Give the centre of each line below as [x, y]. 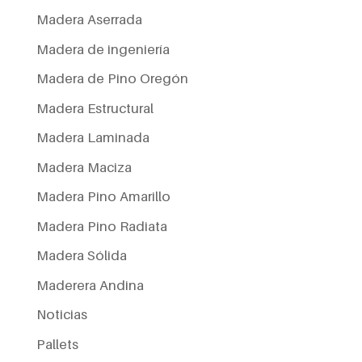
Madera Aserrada [89, 20]
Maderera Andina [90, 285]
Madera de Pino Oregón [112, 79]
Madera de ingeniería [103, 49]
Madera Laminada [93, 138]
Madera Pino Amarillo [103, 197]
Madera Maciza [84, 167]
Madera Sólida [81, 256]
